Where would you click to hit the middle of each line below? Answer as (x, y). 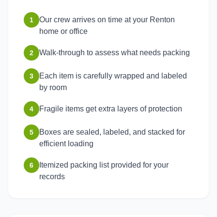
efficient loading (66, 144)
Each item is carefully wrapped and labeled (113, 76)
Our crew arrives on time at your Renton (107, 20)
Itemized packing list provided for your (104, 165)
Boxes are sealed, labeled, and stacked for (112, 132)
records (52, 177)
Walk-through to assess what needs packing (115, 53)
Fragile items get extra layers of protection (111, 109)
